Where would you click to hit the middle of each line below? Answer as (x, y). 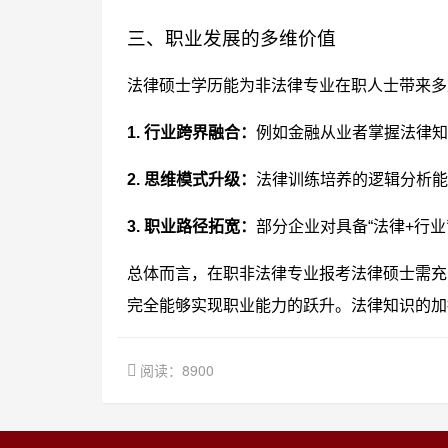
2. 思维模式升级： (191, 179)
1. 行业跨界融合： (191, 132)
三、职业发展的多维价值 (231, 38)
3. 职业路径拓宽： (191, 226)
